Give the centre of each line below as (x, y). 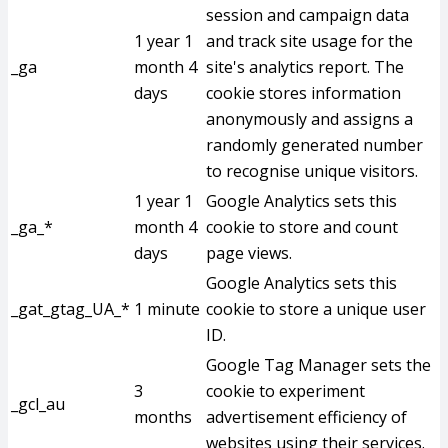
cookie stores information (303, 93)
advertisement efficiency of (306, 417)
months (163, 417)
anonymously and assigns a (309, 119)
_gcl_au (38, 404)
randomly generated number (314, 145)
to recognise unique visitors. (312, 171)
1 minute (167, 309)
